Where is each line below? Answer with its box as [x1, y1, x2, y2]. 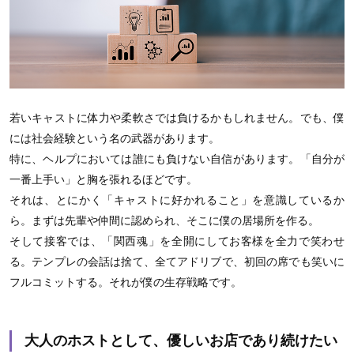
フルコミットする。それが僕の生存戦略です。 [9, 276, 242, 289]
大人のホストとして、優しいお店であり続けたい [24, 333, 337, 349]
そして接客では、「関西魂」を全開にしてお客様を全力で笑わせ [9, 235, 345, 248]
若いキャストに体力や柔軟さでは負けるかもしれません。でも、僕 [9, 111, 345, 125]
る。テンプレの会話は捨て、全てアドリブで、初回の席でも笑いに [9, 255, 345, 269]
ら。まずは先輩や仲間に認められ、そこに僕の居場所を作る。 [9, 214, 319, 228]
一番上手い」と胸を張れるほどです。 [9, 173, 198, 186]
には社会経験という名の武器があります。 [9, 132, 220, 145]
